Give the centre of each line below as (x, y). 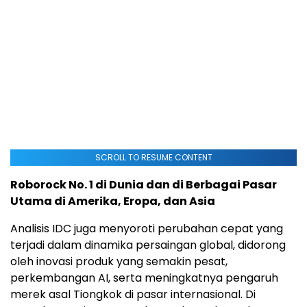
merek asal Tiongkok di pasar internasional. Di (133, 294)
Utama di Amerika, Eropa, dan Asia (113, 201)
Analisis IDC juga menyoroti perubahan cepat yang (147, 228)
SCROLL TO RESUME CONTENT (153, 157)
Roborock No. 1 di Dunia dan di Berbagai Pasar (144, 184)
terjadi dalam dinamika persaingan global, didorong (148, 245)
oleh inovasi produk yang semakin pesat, (119, 261)
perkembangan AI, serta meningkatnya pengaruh (144, 278)
